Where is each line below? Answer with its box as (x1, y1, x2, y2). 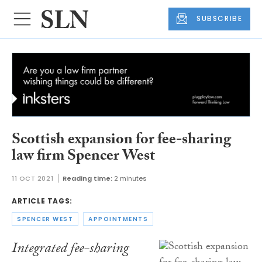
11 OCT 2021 (12, 173, 54, 183)
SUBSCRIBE (196, 13, 243, 24)
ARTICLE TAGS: (12, 195, 73, 206)
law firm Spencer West (12, 144, 155, 171)
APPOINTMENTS (88, 215, 148, 224)
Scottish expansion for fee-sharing (12, 128, 231, 154)
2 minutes (114, 173, 147, 183)
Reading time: (63, 173, 113, 183)
